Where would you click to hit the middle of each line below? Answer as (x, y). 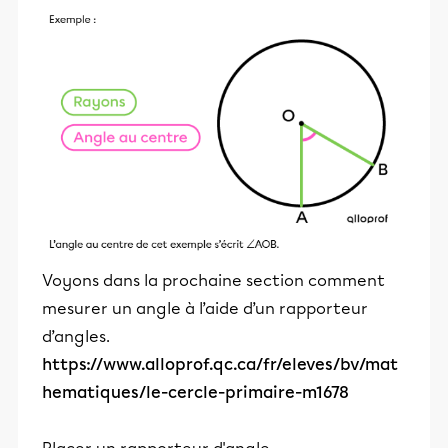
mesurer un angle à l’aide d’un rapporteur (205, 309)
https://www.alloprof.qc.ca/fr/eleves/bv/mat (220, 365)
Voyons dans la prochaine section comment (213, 281)
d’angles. (76, 337)
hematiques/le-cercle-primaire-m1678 (195, 393)
